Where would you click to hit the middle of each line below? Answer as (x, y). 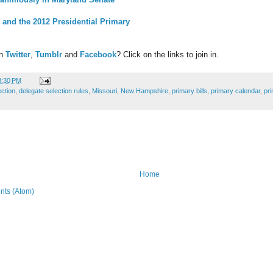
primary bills (190, 90)
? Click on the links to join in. (168, 54)
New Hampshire (144, 90)
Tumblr (49, 54)
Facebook (98, 54)
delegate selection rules (54, 90)
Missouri (105, 90)
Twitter (18, 54)
